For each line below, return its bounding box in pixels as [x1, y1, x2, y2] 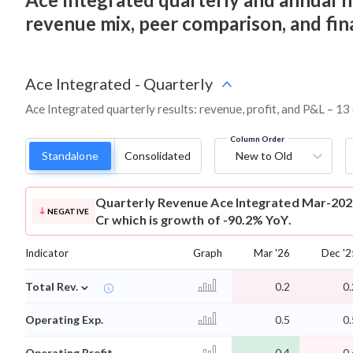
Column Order [229, 134, 284, 144]
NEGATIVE [46, 206, 89, 217]
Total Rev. [25, 280, 78, 294]
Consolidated [124, 149, 191, 163]
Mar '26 [254, 247, 290, 260]
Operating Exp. [25, 313, 103, 327]
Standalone [42, 149, 98, 163]
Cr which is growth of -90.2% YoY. [95, 212, 292, 228]
